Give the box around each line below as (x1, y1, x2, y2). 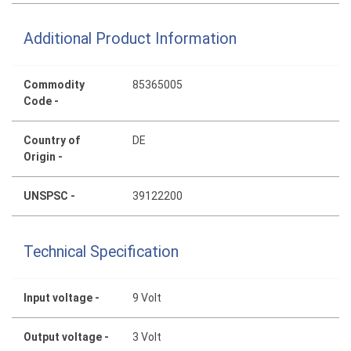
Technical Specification (24, 242, 179, 261)
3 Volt (132, 330, 162, 343)
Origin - (24, 150, 63, 164)
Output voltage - (24, 330, 109, 343)
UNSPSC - (24, 190, 75, 203)
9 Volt (132, 291, 162, 304)
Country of (24, 134, 80, 147)
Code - (24, 95, 59, 108)
